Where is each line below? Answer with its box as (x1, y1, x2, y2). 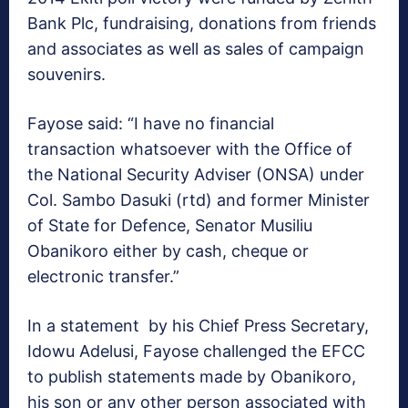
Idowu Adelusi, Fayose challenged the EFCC (27, 342, 365, 362)
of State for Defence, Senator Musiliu (27, 216, 312, 236)
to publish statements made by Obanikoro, (27, 367, 356, 387)
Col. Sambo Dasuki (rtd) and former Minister (27, 190, 370, 210)
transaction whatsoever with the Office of (27, 139, 352, 159)
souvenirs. (27, 65, 106, 85)
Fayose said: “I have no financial (27, 114, 274, 134)
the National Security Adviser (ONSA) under (27, 165, 364, 185)
